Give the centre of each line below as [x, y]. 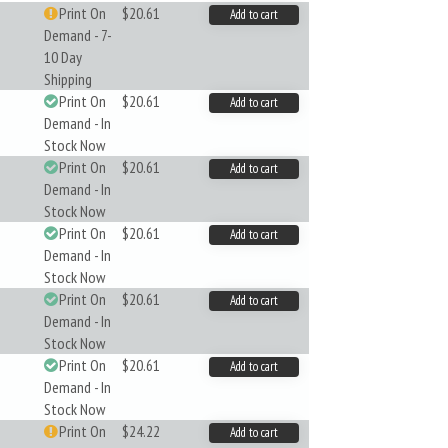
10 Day [62, 57]
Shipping [67, 79]
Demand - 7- [77, 35]
